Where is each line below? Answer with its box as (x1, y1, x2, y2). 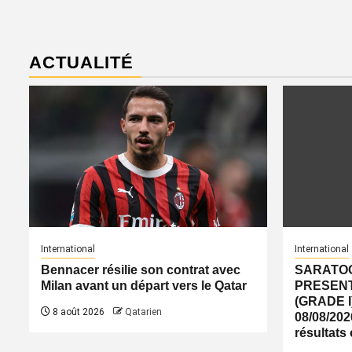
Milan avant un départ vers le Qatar (41, 279, 247, 292)
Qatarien (125, 306, 162, 317)
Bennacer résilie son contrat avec (41, 263, 240, 277)
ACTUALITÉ (29, 53, 134, 72)
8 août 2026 (50, 306, 104, 317)
